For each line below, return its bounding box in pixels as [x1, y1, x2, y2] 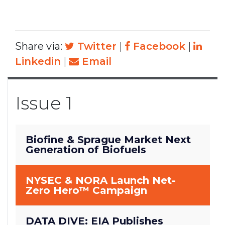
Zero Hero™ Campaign [26, 184, 147, 197]
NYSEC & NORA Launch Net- [26, 174, 176, 187]
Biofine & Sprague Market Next [26, 134, 191, 146]
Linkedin [15, 55, 61, 68]
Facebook [130, 40, 185, 53]
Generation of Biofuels [26, 144, 146, 156]
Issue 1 [16, 92, 72, 115]
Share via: [15, 40, 62, 53]
